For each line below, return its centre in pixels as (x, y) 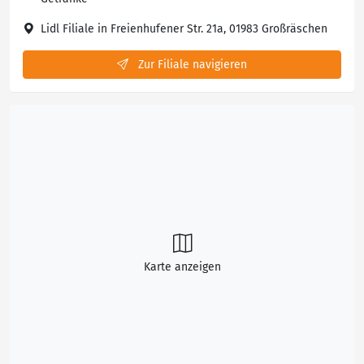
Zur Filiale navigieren (191, 65)
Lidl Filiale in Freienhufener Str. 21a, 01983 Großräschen (184, 29)
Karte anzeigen (182, 267)
